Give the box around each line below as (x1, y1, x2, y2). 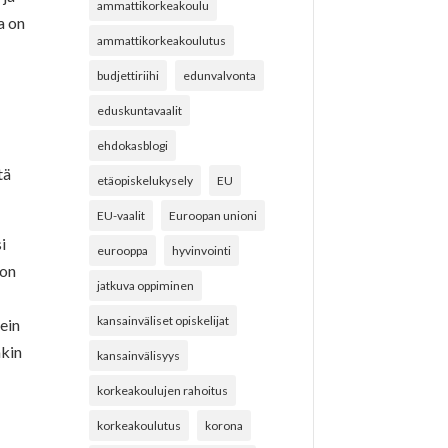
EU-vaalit (97, 207, 146, 223)
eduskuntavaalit (97, 102, 183, 118)
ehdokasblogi (97, 137, 169, 153)
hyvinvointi (172, 242, 232, 258)
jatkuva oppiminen (97, 277, 195, 293)
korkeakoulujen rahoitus (97, 382, 229, 398)
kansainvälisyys (97, 347, 181, 363)
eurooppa (97, 242, 149, 258)
